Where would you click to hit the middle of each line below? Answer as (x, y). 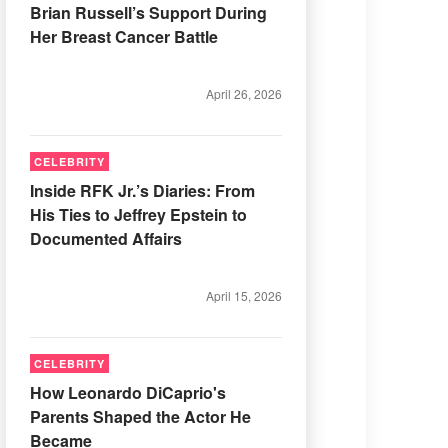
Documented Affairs (106, 238)
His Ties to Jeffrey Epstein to (138, 214)
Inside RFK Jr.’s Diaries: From (142, 190)
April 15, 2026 (244, 295)
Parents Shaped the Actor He (140, 416)
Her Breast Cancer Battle (124, 36)
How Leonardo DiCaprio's (128, 392)
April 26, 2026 (244, 93)
